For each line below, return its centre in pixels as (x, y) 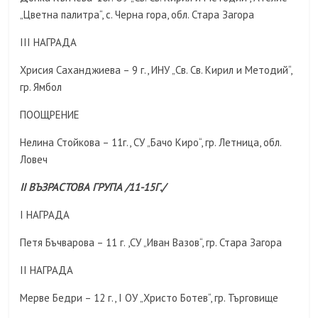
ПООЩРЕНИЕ (50, 115)
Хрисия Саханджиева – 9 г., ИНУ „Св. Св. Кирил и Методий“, (156, 70)
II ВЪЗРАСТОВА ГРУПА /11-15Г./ (93, 187)
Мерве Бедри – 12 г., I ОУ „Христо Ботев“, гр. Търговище (149, 298)
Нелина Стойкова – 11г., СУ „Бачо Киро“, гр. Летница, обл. (151, 143)
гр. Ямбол (41, 87)
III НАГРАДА (49, 43)
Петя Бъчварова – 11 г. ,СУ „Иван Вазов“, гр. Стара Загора (151, 243)
